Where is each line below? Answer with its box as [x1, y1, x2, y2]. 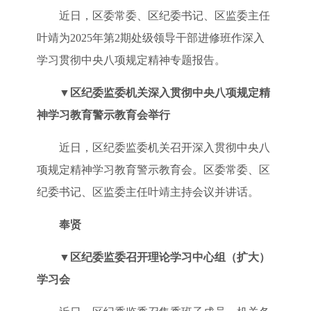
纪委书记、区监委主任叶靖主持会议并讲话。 [36, 185, 259, 198]
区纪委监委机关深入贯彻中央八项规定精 [69, 86, 270, 99]
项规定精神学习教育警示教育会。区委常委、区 [36, 163, 270, 176]
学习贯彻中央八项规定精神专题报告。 [36, 53, 226, 66]
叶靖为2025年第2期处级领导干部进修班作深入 [36, 31, 264, 44]
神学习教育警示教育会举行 [36, 108, 170, 121]
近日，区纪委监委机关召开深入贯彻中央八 [58, 141, 270, 153]
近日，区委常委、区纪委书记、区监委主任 [58, 9, 270, 22]
